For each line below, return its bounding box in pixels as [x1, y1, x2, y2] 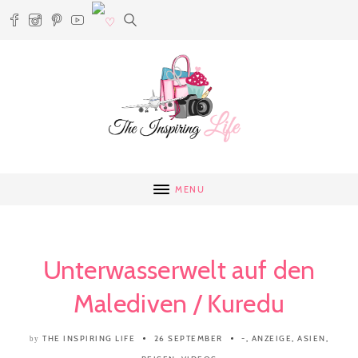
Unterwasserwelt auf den [42, 254, 316, 285]
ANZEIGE [251, 333, 292, 344]
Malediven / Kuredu [73, 288, 285, 319]
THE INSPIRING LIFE [42, 333, 136, 344]
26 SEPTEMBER [153, 333, 223, 344]
